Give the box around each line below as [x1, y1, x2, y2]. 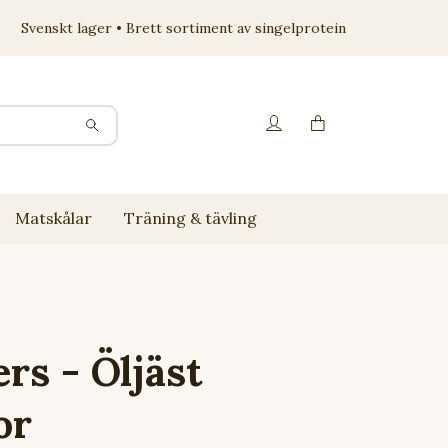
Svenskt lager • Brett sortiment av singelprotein [21, 19, 346, 37]
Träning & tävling [123, 208, 257, 228]
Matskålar [14, 208, 92, 228]
